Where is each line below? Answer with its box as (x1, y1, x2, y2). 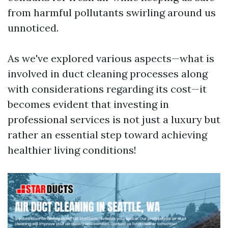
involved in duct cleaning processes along (8, 67, 208, 80)
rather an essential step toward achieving (8, 128, 207, 141)
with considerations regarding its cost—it (8, 82, 207, 96)
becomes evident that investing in (8, 98, 169, 111)
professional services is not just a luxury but (8, 113, 220, 126)
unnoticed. (8, 21, 59, 35)
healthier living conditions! (8, 144, 136, 157)
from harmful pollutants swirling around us (8, 6, 216, 19)
